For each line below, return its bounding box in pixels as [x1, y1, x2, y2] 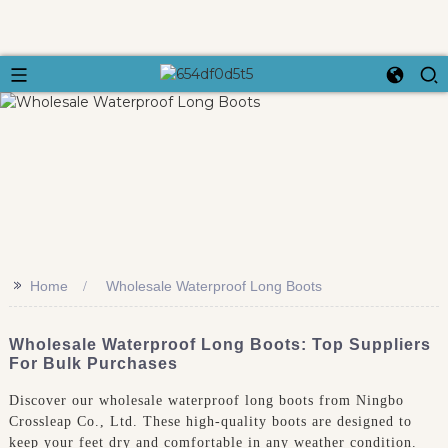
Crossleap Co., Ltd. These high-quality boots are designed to [8, 413, 412, 429]
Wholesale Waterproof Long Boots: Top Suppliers [8, 335, 431, 353]
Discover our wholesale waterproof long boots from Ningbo [8, 392, 404, 408]
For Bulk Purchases [8, 354, 178, 372]
